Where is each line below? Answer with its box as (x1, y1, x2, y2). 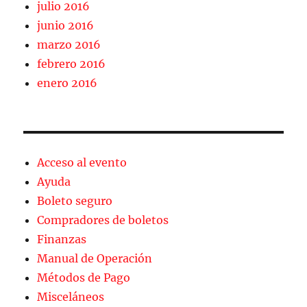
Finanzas (37, 232, 87, 247)
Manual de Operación (37, 251, 153, 266)
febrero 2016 (37, 57, 106, 71)
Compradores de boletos (37, 213, 169, 228)
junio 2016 (37, 19, 95, 33)
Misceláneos (37, 290, 105, 304)
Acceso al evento (37, 156, 127, 170)
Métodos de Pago (37, 271, 131, 285)
